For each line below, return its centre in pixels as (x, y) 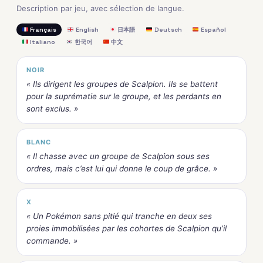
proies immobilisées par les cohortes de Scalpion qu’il (127, 228)
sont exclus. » (52, 108)
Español (213, 29)
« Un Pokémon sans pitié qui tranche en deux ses (119, 216)
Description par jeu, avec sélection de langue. (100, 8)
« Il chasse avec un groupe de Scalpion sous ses (118, 156)
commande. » (52, 240)
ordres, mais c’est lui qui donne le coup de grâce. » (122, 168)
